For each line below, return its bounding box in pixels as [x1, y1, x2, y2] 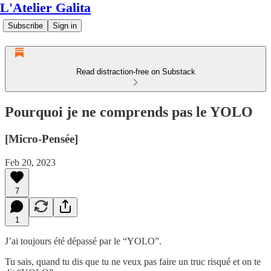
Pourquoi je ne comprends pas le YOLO [5, 103, 253, 120]
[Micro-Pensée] [5, 132, 78, 145]
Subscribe [8, 21, 43, 30]
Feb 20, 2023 [5, 157, 56, 168]
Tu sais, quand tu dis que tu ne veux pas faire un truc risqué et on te [5, 256, 261, 267]
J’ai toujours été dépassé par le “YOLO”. [5, 235, 162, 246]
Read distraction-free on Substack [76, 67, 195, 76]
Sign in [53, 21, 77, 30]
